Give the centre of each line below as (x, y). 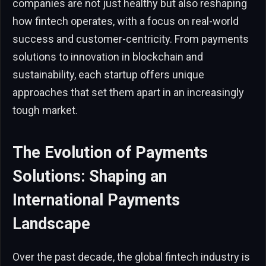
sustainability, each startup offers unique (108, 74)
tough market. (45, 110)
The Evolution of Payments (110, 153)
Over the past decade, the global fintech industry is (131, 256)
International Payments (96, 200)
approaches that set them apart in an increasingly (128, 92)
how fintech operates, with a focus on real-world (126, 21)
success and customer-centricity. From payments (131, 39)
